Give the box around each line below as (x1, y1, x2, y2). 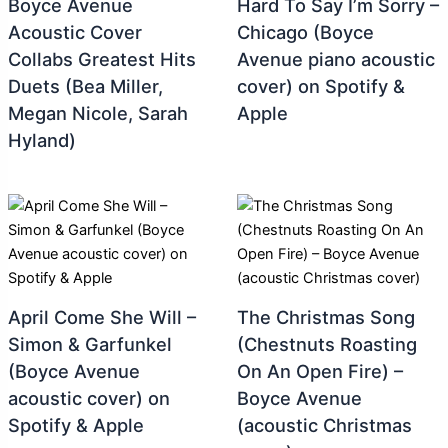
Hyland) (7, 129, 76, 152)
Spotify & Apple (7, 414, 144, 437)
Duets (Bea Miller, (7, 75, 163, 98)
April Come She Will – (7, 306, 196, 329)
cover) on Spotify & (236, 75, 405, 98)
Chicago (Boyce (236, 21, 374, 44)
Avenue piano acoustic (236, 48, 435, 71)
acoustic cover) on (7, 387, 170, 410)
